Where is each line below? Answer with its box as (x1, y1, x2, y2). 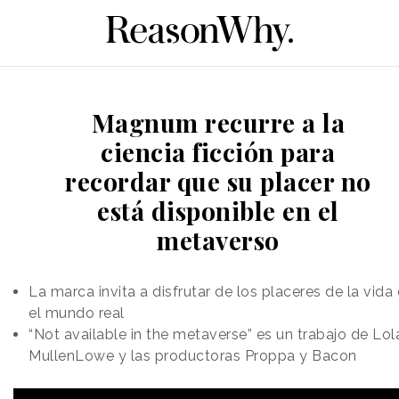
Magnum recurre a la (91, 105, 345, 139)
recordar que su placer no (65, 164, 371, 198)
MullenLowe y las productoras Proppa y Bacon (28, 346, 357, 364)
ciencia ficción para (101, 134, 336, 168)
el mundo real (28, 304, 125, 322)
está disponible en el (97, 193, 339, 227)
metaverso (157, 223, 280, 256)
